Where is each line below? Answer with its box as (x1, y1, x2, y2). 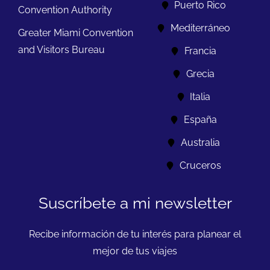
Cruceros (179, 159, 221, 171)
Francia (184, 45, 216, 57)
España (183, 113, 217, 125)
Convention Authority (18, 4, 112, 16)
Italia (190, 90, 211, 102)
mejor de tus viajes (93, 245, 177, 257)
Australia (180, 136, 220, 148)
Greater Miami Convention (18, 27, 133, 39)
